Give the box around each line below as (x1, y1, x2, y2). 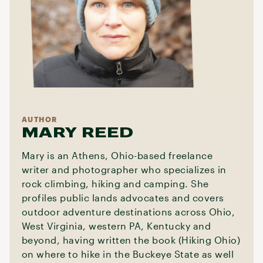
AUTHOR (21, 115, 58, 123)
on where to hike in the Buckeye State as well (21, 248, 234, 259)
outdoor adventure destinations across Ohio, (21, 206, 235, 217)
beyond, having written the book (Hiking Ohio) (21, 234, 241, 245)
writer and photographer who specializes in (21, 164, 227, 175)
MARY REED (21, 124, 134, 140)
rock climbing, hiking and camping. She (21, 178, 209, 189)
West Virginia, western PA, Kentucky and (21, 220, 211, 231)
